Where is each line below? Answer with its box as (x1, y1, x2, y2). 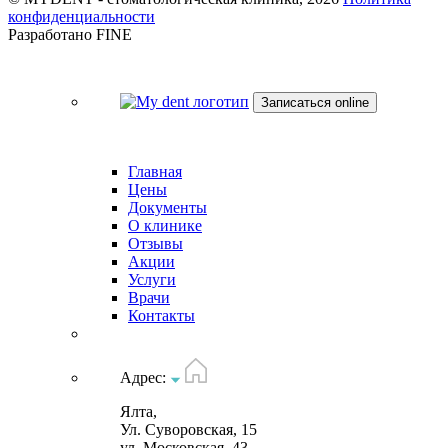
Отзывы (128, 235, 183, 253)
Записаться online (261, 95, 369, 111)
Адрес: (120, 369, 170, 387)
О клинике (128, 217, 202, 235)
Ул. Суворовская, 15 (120, 421, 257, 439)
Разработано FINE (8, 26, 132, 44)
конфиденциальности (8, 8, 155, 26)
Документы (128, 199, 207, 217)
